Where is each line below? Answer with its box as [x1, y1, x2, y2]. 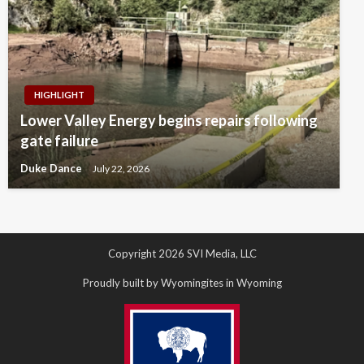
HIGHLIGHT [34, 89, 84, 101]
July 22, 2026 [93, 162, 149, 175]
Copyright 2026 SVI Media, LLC [107, 247, 257, 261]
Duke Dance [20, 162, 84, 175]
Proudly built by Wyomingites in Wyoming [82, 276, 282, 290]
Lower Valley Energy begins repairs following [20, 111, 318, 130]
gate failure [20, 132, 98, 150]
